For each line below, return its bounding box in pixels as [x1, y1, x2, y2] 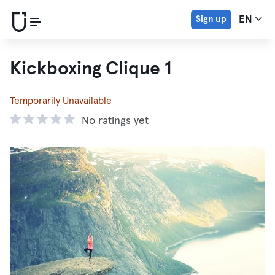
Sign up [196, 15, 227, 24]
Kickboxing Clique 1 [10, 60, 172, 78]
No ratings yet [82, 115, 149, 126]
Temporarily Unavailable [10, 96, 112, 106]
